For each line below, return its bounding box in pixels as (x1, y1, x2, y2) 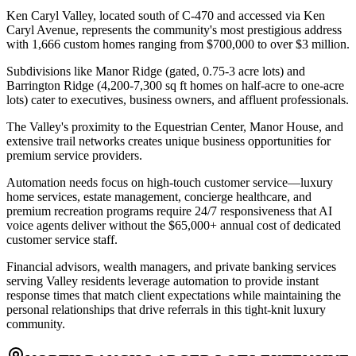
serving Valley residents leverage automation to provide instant (6, 274, 319, 288)
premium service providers (6, 149, 139, 163)
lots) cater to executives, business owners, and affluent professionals (6, 93, 346, 107)
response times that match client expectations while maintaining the (6, 288, 341, 303)
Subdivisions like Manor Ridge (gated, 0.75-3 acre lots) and (6, 64, 305, 79)
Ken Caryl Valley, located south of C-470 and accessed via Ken (6, 9, 325, 23)
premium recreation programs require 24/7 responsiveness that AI (6, 204, 332, 219)
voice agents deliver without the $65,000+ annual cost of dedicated (6, 219, 341, 233)
